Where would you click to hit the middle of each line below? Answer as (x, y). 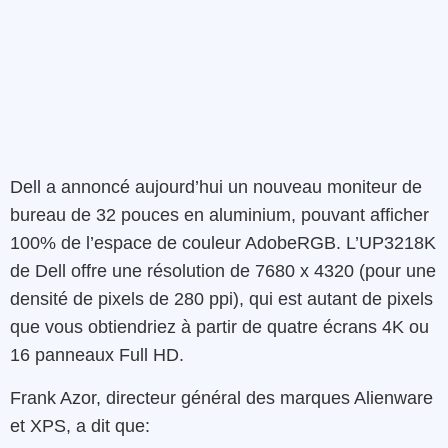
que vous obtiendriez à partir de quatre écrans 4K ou (219, 327)
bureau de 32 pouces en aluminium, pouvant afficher (219, 215)
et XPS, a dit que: (80, 425)
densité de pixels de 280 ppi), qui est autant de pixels (221, 299)
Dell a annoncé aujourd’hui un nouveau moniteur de (216, 187)
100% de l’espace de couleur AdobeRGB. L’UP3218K (223, 243)
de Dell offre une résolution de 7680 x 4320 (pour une (223, 271)
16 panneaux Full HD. (97, 355)
